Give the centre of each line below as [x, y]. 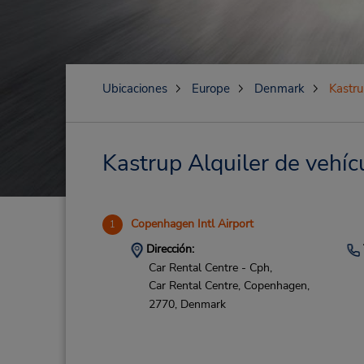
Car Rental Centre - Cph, [210, 267]
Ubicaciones [134, 89]
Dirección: [168, 249]
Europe [210, 89]
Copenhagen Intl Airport [192, 224]
